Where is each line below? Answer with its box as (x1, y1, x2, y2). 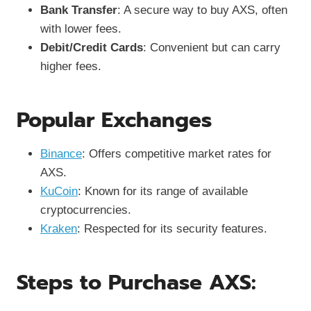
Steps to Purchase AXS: (17, 266, 256, 299)
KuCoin (40, 184, 78, 198)
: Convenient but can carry (143, 40, 280, 54)
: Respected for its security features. (77, 221, 267, 235)
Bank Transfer (40, 3, 117, 17)
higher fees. (40, 59, 101, 73)
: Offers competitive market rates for (82, 146, 271, 160)
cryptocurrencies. (40, 203, 131, 217)
